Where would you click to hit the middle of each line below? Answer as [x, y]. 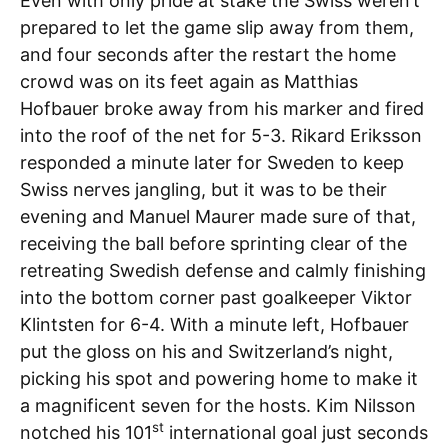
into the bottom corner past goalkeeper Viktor [216, 297]
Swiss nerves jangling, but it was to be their [203, 189]
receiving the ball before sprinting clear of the [213, 243]
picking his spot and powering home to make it [219, 378]
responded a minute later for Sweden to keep [212, 162]
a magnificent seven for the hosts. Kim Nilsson [218, 405]
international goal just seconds [296, 432]
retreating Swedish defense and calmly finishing [223, 270]
